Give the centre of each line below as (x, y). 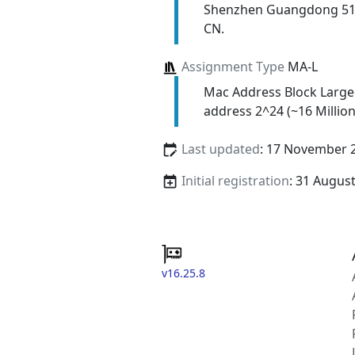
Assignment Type (233, 66)
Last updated (220, 149)
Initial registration (235, 180)
